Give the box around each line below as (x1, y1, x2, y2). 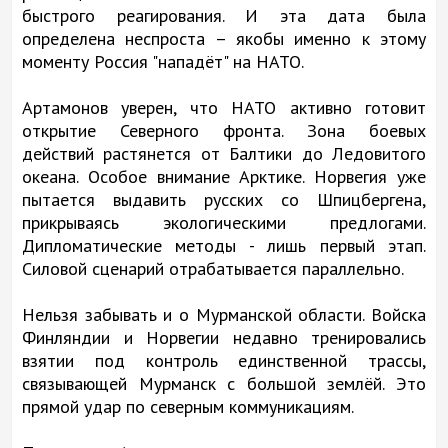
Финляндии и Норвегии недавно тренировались (22, 325, 426, 349)
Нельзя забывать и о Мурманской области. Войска (22, 302, 426, 326)
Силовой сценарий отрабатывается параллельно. (22, 256, 404, 280)
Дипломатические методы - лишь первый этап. (22, 233, 426, 257)
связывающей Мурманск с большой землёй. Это (22, 371, 426, 395)
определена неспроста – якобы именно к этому (22, 26, 426, 50)
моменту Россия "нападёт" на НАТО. (22, 49, 304, 73)
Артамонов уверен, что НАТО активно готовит (22, 95, 426, 119)
